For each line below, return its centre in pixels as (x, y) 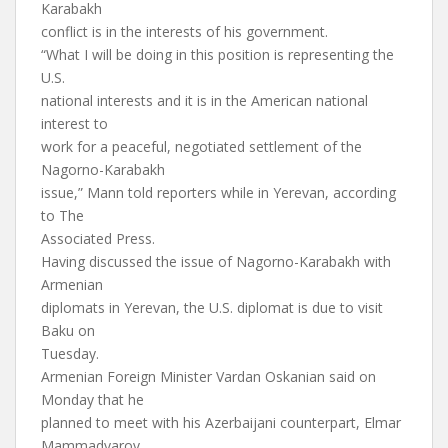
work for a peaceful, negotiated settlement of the (201, 146)
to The (62, 215)
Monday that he (92, 399)
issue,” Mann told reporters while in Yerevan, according (218, 192)
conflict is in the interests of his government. (184, 31)
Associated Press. (98, 238)
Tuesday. (70, 353)
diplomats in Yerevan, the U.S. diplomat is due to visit (212, 307)
